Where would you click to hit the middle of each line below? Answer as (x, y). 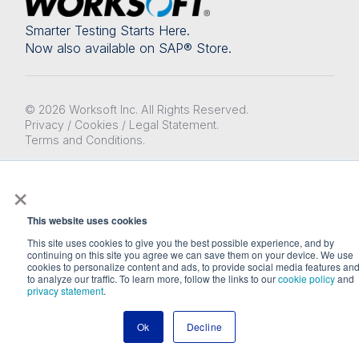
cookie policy (307, 278)
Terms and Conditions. (85, 139)
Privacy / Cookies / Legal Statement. (122, 124)
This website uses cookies (87, 220)
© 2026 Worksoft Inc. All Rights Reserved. (137, 109)
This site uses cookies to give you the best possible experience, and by (181, 242)
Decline (204, 327)
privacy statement (65, 290)
